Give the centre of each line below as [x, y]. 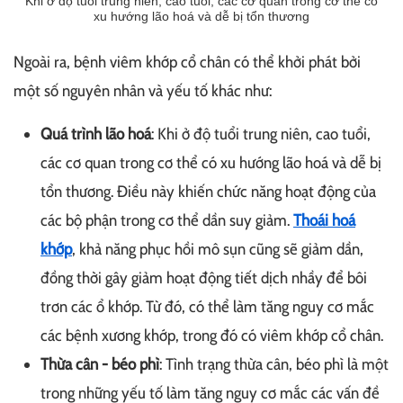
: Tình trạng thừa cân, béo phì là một [274, 364]
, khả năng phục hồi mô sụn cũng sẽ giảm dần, [218, 249]
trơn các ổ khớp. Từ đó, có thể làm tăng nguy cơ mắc [207, 307]
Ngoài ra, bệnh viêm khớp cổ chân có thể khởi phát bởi [187, 62]
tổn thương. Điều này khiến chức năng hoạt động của [208, 192]
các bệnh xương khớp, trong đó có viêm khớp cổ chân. [212, 336]
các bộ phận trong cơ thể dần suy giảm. [167, 220]
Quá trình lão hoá [96, 134]
